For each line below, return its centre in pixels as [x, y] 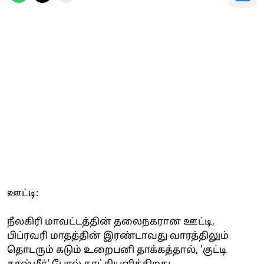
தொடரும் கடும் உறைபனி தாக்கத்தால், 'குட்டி [117, 250]
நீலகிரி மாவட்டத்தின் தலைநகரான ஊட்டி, [111, 222]
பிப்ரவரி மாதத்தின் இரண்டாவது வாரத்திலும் [118, 236]
